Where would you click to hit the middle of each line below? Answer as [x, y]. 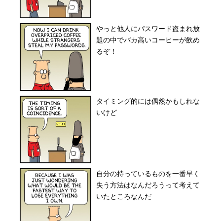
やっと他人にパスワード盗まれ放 [148, 29]
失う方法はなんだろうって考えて [148, 185]
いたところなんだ [124, 196]
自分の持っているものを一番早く [148, 174]
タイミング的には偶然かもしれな [148, 101]
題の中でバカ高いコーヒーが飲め [148, 40]
